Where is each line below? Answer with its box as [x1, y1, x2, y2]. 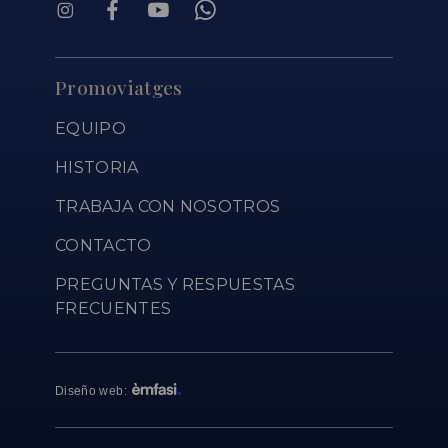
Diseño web [55, 384, 124, 399]
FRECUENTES [55, 299, 172, 319]
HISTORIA [55, 158, 139, 178]
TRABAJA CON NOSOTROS [55, 197, 281, 217]
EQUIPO [55, 119, 126, 139]
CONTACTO [55, 236, 152, 256]
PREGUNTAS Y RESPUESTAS [55, 275, 296, 295]
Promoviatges [55, 74, 183, 101]
